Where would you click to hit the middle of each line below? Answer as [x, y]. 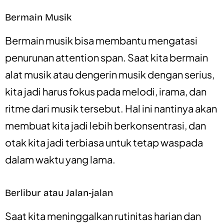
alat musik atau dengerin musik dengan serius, [110, 74]
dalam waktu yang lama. [60, 159]
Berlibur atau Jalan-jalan [59, 192]
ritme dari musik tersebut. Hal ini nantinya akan [111, 108]
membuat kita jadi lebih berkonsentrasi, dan [105, 125]
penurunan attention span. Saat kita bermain [106, 57]
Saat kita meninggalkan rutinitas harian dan [103, 215]
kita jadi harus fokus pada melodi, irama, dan [106, 91]
